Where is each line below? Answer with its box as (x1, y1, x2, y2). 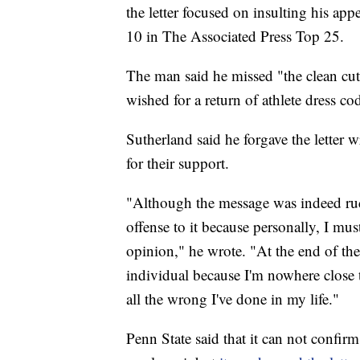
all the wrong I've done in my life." (126, 288, 339, 309)
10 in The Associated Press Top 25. (126, 26, 344, 47)
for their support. (126, 153, 229, 174)
